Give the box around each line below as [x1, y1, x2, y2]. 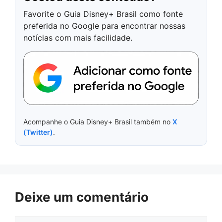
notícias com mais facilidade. [23, 33, 132, 43]
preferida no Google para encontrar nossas [23, 21, 185, 31]
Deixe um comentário [15, 189, 149, 205]
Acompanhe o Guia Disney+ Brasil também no [23, 117, 172, 126]
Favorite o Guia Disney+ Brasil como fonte [23, 9, 183, 19]
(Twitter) [23, 127, 53, 136]
